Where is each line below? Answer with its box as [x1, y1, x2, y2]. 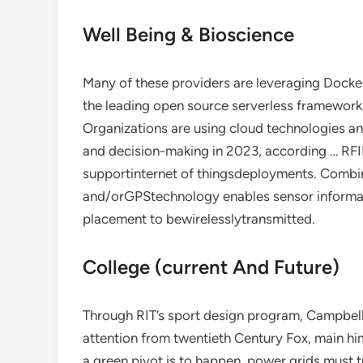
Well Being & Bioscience [83, 23, 294, 46]
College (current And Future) [83, 255, 340, 279]
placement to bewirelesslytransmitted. [83, 211, 315, 227]
